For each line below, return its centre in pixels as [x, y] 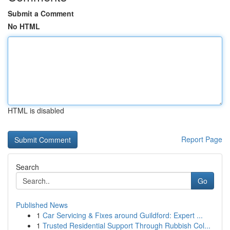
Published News [42, 205]
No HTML [24, 26]
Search [27, 167]
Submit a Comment [41, 13]
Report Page [202, 139]
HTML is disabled [36, 110]
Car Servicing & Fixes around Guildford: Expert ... [123, 215]
